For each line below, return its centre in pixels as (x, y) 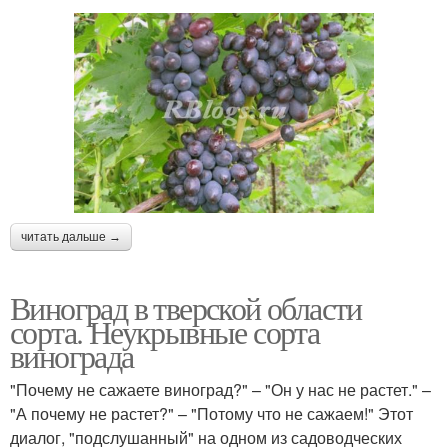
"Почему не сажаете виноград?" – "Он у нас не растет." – (220, 389)
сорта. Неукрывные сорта (165, 331)
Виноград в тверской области (186, 307)
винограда (72, 355)
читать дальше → (71, 236)
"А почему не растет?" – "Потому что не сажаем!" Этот (211, 413)
